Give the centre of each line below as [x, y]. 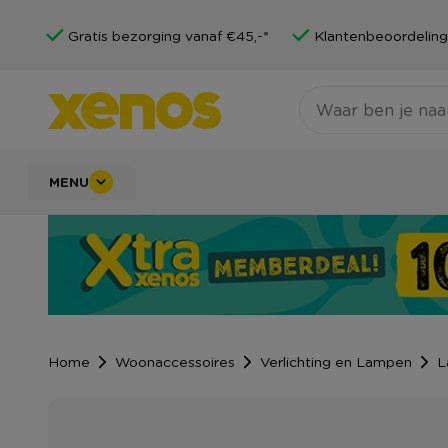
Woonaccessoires [175, 361]
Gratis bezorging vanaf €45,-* [168, 35]
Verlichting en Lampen [336, 361]
